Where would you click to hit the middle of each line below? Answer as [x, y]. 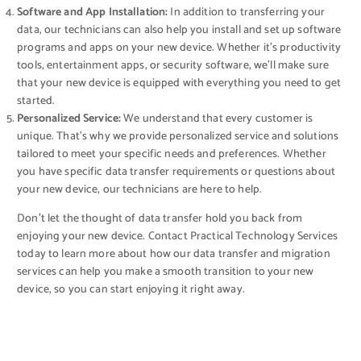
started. [36, 101]
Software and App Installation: [93, 12]
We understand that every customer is [217, 118]
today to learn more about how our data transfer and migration [174, 255]
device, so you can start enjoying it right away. [131, 290]
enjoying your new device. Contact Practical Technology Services [177, 237]
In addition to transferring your [246, 12]
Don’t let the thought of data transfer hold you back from [160, 219]
